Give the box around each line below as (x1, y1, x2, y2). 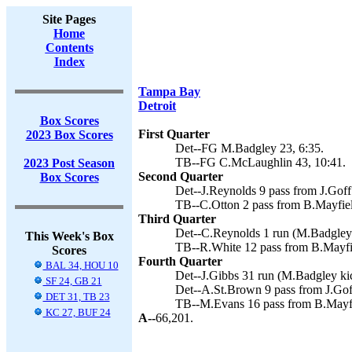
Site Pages (42, 13, 96, 26)
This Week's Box (24, 229, 114, 243)
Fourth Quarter (138, 255, 222, 268)
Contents (45, 41, 93, 54)
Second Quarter (138, 170, 223, 183)
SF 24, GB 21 (42, 275, 102, 287)
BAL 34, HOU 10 (42, 259, 119, 271)
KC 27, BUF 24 (42, 306, 111, 318)
